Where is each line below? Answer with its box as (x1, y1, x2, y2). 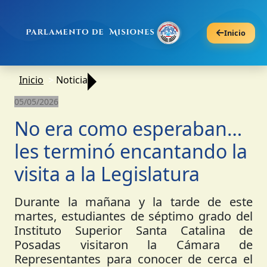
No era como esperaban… (14, 116, 242, 141)
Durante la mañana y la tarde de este (14, 194, 253, 210)
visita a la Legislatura (14, 161, 200, 187)
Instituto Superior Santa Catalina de (14, 222, 253, 238)
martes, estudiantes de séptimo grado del (14, 208, 253, 224)
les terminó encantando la (14, 138, 247, 164)
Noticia (56, 73, 88, 86)
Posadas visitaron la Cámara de (14, 237, 253, 253)
